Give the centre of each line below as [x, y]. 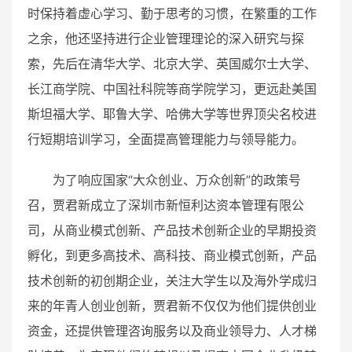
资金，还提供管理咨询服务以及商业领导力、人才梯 [172, 331]
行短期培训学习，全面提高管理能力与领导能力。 [166, 139]
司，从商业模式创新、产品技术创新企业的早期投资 [172, 231]
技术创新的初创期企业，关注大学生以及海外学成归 [172, 281]
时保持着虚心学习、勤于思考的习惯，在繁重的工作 [172, 14]
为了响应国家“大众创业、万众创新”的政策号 [177, 180]
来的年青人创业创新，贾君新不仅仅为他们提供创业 [172, 306]
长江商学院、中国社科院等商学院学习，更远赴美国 [172, 89]
